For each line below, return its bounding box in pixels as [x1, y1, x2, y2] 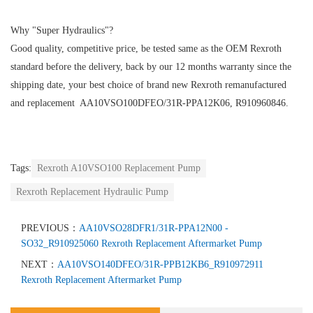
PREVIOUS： [21, 222, 79, 233]
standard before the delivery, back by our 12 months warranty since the [10, 61, 291, 72]
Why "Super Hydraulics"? [10, 24, 113, 36]
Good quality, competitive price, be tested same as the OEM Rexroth [10, 43, 282, 54]
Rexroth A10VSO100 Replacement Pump [37, 162, 201, 173]
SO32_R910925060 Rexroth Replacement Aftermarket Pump [21, 238, 262, 249]
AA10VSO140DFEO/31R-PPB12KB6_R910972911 [57, 259, 263, 270]
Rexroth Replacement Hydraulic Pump [16, 186, 168, 197]
